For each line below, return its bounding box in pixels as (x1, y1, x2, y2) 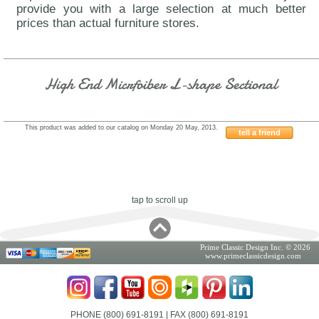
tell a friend (239, 128, 281, 137)
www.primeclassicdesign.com (205, 251, 301, 261)
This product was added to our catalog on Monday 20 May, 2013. (25, 124, 218, 132)
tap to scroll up (131, 195, 188, 206)
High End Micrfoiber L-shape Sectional (45, 73, 278, 95)
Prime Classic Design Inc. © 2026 (200, 243, 310, 252)
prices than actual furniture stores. (16, 16, 200, 31)
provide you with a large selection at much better (16, 2, 306, 16)
